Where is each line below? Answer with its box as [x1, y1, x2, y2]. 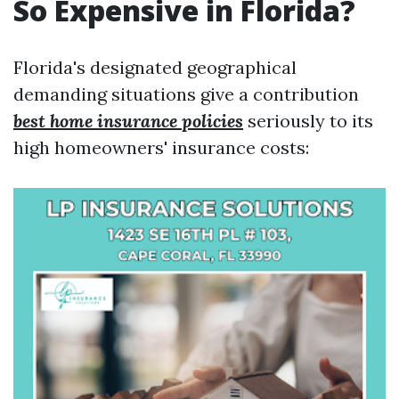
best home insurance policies [13, 110, 243, 132]
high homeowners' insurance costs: [13, 136, 309, 159]
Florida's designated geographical [13, 56, 297, 78]
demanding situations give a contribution [13, 83, 359, 105]
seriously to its [243, 110, 373, 132]
